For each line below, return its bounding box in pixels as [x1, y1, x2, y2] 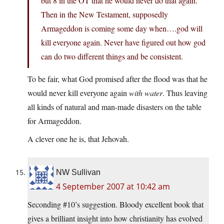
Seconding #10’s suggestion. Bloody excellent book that [27, 199, 203, 210]
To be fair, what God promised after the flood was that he [27, 73, 207, 84]
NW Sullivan [56, 168, 100, 177]
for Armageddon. [27, 115, 81, 126]
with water [129, 87, 162, 98]
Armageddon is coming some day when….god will [41, 23, 202, 34]
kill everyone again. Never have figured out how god [41, 37, 205, 48]
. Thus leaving [162, 87, 207, 98]
